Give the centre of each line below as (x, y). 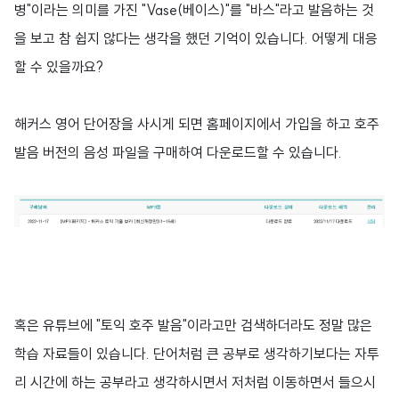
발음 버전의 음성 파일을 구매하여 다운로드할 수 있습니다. (180, 152)
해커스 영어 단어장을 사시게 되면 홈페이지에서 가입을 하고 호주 (197, 124)
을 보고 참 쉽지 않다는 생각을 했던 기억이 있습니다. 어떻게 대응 (196, 38)
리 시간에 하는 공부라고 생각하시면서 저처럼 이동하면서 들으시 (195, 382)
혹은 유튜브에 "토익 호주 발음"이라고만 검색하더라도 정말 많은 (193, 325)
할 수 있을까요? (59, 67)
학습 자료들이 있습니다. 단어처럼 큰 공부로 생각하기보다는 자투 (197, 354)
